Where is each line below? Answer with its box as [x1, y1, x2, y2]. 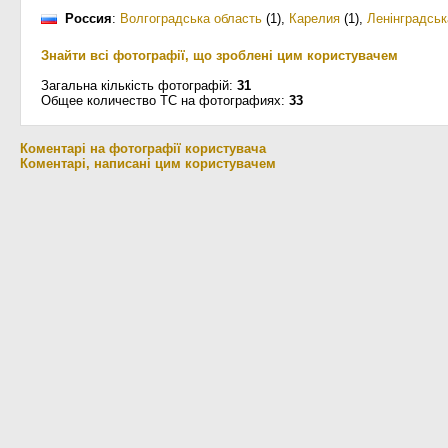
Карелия [289, 11, 340, 26]
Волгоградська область [120, 11, 262, 26]
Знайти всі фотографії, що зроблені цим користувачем [41, 48, 398, 63]
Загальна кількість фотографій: [41, 78, 237, 93]
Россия [65, 11, 112, 26]
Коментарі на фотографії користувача [20, 141, 266, 156]
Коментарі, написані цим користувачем [20, 156, 276, 171]
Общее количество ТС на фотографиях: [41, 93, 289, 108]
